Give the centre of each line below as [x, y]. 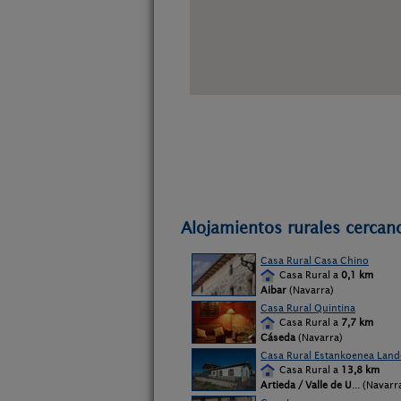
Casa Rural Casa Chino [315, 260]
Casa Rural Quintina [308, 308]
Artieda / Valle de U [306, 385]
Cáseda [278, 337]
